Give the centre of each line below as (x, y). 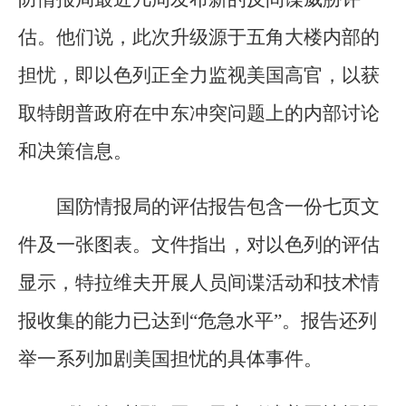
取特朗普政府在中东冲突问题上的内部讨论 (199, 114)
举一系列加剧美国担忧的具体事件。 (170, 359)
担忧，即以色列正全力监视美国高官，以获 (199, 76)
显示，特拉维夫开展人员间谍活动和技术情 (199, 283)
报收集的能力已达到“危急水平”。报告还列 (198, 321)
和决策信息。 (75, 152)
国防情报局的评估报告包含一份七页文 (218, 207)
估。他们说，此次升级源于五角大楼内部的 (199, 38)
